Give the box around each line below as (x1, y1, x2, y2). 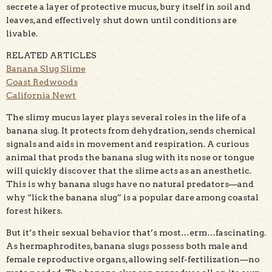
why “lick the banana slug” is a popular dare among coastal (6, 192, 259, 202)
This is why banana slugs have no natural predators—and (6, 178, 254, 189)
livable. (6, 28, 38, 38)
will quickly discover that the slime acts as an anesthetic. (6, 165, 251, 175)
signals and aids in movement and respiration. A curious (6, 138, 249, 149)
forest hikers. (6, 205, 63, 216)
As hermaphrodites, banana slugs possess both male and (6, 240, 248, 251)
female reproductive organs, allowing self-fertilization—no (6, 254, 260, 264)
